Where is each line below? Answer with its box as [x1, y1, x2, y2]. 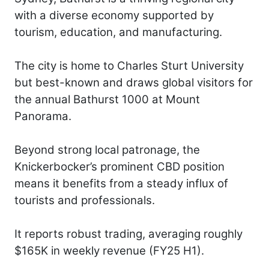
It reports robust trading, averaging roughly [14, 226, 243, 241]
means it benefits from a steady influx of [14, 176, 228, 190]
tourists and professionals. [14, 193, 155, 207]
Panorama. [14, 109, 71, 123]
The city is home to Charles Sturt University [14, 58, 244, 73]
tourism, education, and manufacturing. [14, 25, 222, 39]
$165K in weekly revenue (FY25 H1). [14, 243, 204, 258]
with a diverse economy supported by [14, 8, 214, 22]
